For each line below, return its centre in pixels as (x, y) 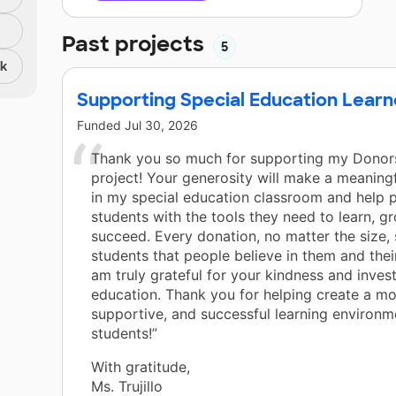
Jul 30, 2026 (161, 126)
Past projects (136, 44)
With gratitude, (141, 367)
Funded (101, 126)
